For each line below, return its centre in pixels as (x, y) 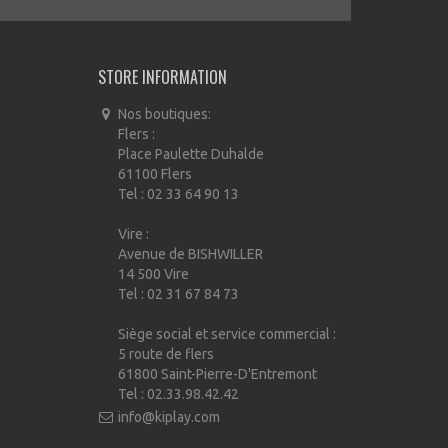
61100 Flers (155, 174)
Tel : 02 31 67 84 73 (178, 294)
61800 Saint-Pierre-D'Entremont (217, 374)
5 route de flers (166, 354)
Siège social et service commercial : (227, 334)
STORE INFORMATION (162, 77)
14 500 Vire (153, 274)
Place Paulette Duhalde (191, 154)
